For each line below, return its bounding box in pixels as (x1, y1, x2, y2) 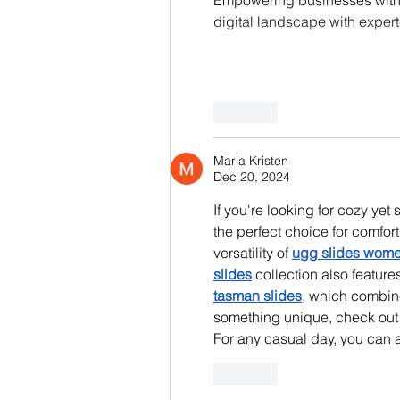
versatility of (213, 243, 292, 262)
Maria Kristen (213, 152, 288, 169)
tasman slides (213, 286, 302, 304)
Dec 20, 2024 (213, 168, 290, 185)
